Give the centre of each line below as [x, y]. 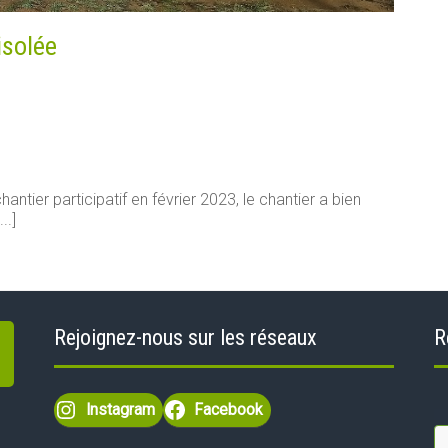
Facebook [229, 410]
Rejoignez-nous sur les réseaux [185, 338]
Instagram [120, 410]
